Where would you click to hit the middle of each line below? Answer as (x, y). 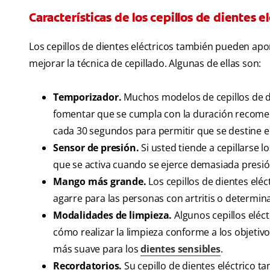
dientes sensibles (181, 249)
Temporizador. (87, 97)
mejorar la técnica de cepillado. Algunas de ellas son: (145, 64)
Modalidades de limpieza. (113, 215)
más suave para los (97, 249)
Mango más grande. (100, 182)
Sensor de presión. (96, 148)
